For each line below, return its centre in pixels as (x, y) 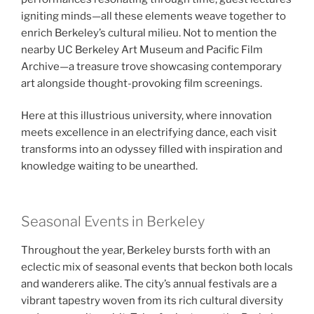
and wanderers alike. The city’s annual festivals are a (149, 284)
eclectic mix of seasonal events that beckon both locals (157, 267)
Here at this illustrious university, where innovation (146, 116)
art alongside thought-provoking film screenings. (142, 83)
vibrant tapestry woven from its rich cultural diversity (152, 300)
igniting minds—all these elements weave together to (153, 16)
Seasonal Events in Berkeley (113, 221)
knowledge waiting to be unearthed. (109, 166)
